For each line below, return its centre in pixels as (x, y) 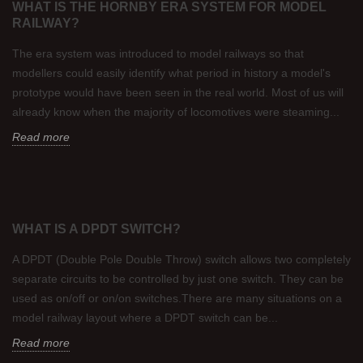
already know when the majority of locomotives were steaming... (176, 112)
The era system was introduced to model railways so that (158, 53)
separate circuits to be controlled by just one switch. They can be (178, 279)
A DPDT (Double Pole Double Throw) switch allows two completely (181, 259)
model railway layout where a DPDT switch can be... (145, 318)
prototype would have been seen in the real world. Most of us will (178, 92)
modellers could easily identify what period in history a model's (171, 73)
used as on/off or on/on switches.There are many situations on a (177, 298)
